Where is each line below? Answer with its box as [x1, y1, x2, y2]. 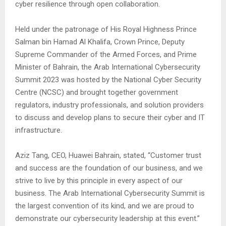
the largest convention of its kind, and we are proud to [15, 201, 194, 210]
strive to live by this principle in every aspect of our [15, 176, 183, 185]
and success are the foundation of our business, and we [15, 163, 203, 173]
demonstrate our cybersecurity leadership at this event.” [15, 214, 200, 223]
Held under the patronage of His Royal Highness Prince [15, 25, 197, 34]
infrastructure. [15, 126, 62, 135]
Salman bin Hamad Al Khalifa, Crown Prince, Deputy [15, 37, 185, 46]
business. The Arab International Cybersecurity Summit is [15, 189, 205, 198]
